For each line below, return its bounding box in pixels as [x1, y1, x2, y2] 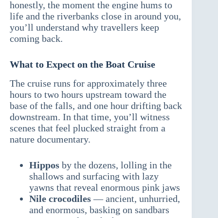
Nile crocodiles [29, 193, 91, 204]
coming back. [10, 33, 63, 44]
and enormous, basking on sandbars [29, 204, 169, 216]
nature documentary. [10, 134, 91, 145]
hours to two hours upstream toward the [10, 89, 166, 100]
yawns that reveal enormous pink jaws [29, 182, 180, 193]
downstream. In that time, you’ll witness [10, 111, 170, 123]
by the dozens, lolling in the [59, 160, 172, 171]
